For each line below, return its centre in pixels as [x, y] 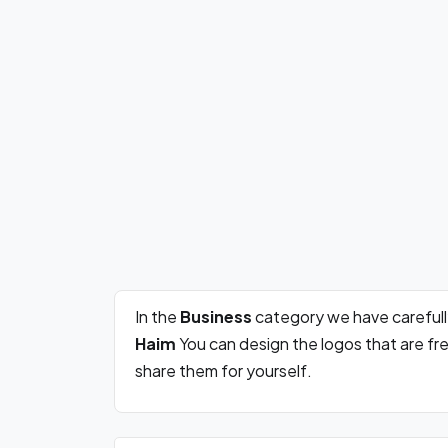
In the [157, 316]
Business [217, 316]
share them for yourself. [223, 370]
